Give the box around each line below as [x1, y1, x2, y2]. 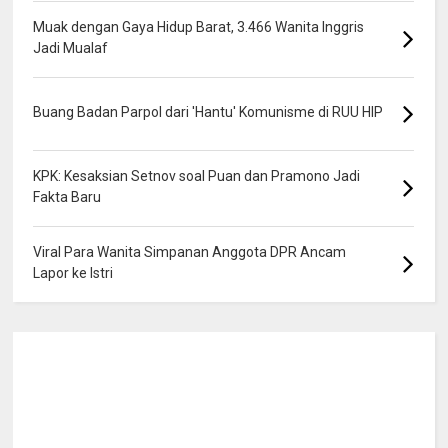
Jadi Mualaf [33, 39, 109, 56]
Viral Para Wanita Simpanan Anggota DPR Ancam [33, 243, 347, 260]
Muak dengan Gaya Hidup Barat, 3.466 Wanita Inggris [33, 18, 365, 35]
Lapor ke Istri [33, 264, 114, 281]
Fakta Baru [33, 188, 102, 205]
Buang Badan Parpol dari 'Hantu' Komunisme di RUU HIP [33, 103, 384, 120]
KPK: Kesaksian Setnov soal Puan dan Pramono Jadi [33, 167, 361, 184]
